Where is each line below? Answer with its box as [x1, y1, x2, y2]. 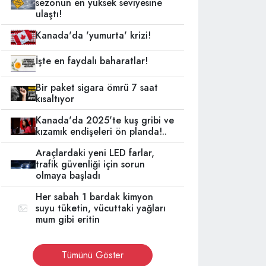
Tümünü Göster [62, 248, 123, 262]
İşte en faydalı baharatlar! [36, 54, 148, 68]
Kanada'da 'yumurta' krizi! [36, 28, 151, 43]
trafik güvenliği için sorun [36, 157, 145, 172]
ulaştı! [36, 7, 62, 21]
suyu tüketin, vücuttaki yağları [36, 201, 166, 216]
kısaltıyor [36, 92, 75, 106]
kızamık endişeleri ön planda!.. [36, 125, 167, 139]
